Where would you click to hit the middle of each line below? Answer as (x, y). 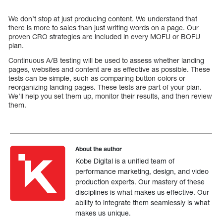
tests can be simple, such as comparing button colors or (97, 78)
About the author (99, 149)
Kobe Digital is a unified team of (125, 161)
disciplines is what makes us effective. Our (142, 192)
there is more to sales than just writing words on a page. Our (104, 27)
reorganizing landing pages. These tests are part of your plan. (105, 87)
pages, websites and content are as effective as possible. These (109, 69)
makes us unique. (103, 213)
